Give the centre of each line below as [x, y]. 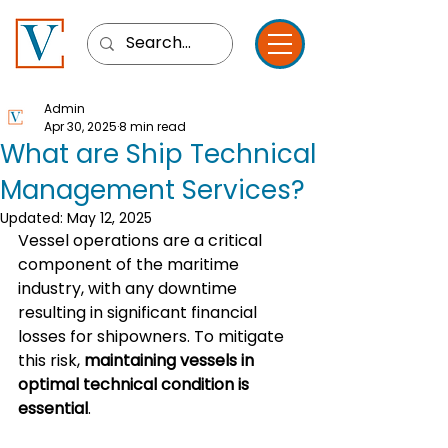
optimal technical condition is [135, 384]
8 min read [152, 126]
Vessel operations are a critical [142, 240]
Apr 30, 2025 [80, 126]
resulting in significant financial [139, 312]
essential [53, 408]
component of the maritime [130, 264]
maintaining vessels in [171, 360]
